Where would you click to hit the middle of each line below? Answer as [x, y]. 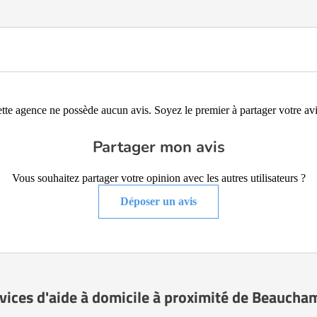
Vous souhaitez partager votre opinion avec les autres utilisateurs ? [158, 178]
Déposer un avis [158, 201]
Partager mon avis [158, 147]
